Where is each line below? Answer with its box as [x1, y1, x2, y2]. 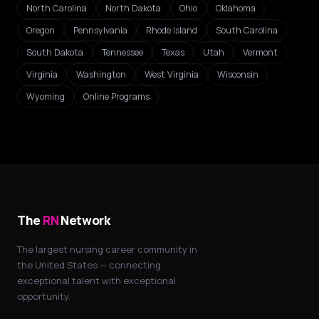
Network [58, 212, 110, 229]
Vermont [243, 46, 278, 58]
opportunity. [17, 290, 70, 303]
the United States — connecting [17, 258, 161, 271]
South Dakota [26, 46, 83, 58]
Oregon [26, 24, 55, 36]
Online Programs [83, 90, 150, 103]
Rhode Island [146, 24, 197, 36]
